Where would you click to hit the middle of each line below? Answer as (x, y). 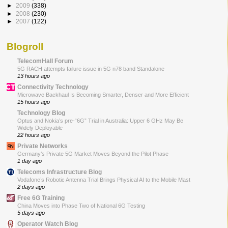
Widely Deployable (40, 127)
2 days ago (31, 187)
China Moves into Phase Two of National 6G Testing (81, 205)
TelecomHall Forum (45, 61)
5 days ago (31, 212)
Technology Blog (41, 112)
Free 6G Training (41, 197)
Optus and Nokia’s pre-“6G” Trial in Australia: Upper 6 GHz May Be (100, 120)
